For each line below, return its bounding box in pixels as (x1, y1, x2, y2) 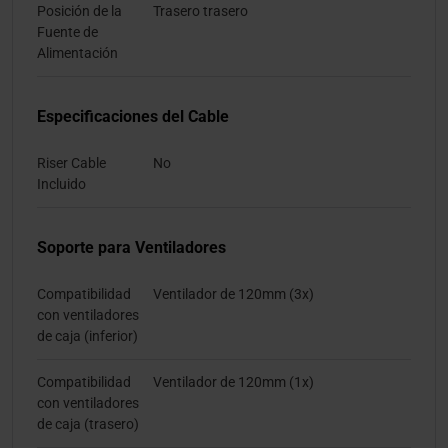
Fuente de (37, 24, 98, 41)
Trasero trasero (153, 3, 248, 20)
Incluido (37, 176, 86, 193)
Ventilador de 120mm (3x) (153, 286, 314, 303)
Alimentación (37, 45, 118, 62)
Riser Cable (37, 155, 106, 172)
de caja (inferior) (37, 328, 138, 345)
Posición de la (37, 3, 122, 20)
